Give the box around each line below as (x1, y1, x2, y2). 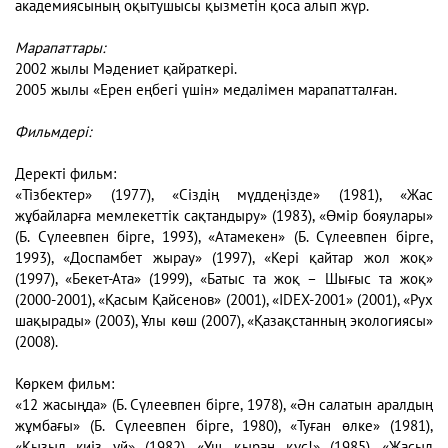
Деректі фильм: (15, 164, 120, 183)
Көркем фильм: (15, 374, 118, 393)
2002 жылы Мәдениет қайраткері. (15, 59, 237, 78)
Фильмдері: (15, 122, 91, 141)
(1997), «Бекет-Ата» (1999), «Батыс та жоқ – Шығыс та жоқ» (15, 269, 433, 288)
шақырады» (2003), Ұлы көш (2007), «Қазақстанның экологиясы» (15, 311, 433, 330)
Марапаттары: (15, 38, 105, 57)
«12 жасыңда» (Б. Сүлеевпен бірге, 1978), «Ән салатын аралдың (15, 395, 433, 414)
